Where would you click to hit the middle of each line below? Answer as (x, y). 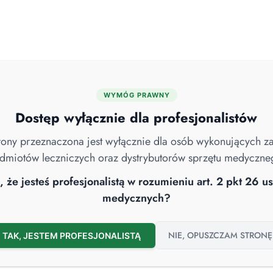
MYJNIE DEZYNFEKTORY (53, 100)
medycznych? (136, 198)
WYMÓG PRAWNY (136, 95)
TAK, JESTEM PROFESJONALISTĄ (72, 235)
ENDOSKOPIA (143, 100)
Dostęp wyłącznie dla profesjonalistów (136, 118)
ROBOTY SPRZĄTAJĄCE (230, 100)
